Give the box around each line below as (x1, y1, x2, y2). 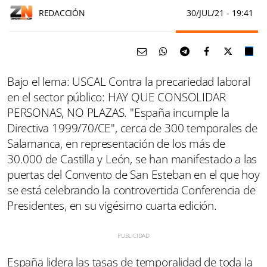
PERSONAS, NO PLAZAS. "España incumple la (7, 105, 229, 121)
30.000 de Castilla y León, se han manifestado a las (7, 151, 257, 167)
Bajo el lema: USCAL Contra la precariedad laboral (7, 74, 250, 90)
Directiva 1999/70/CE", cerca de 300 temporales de (7, 120, 257, 136)
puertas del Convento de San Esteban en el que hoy (7, 167, 260, 183)
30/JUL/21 (187, 7, 226, 18)
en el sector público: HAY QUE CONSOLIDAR (7, 89, 226, 105)
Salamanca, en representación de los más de (7, 136, 226, 152)
